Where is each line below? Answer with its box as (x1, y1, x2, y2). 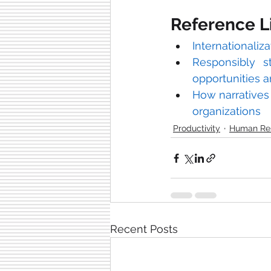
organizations (192, 105, 261, 117)
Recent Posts (110, 223, 178, 235)
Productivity (173, 123, 220, 133)
